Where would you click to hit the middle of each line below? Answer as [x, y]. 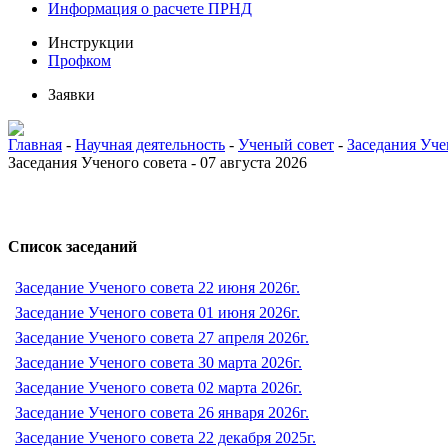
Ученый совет [286, 144]
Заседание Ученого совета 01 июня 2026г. [157, 312]
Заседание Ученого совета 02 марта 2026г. [158, 387]
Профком [79, 60]
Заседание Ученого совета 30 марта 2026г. [158, 362]
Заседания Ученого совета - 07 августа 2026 [157, 162]
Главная [35, 144]
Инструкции [91, 42]
